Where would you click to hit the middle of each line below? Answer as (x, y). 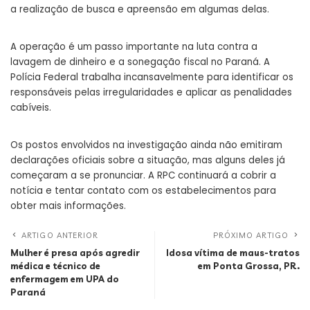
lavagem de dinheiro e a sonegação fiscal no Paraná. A (140, 62)
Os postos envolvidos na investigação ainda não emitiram (146, 145)
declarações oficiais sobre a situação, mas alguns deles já (148, 161)
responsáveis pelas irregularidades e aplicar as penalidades (151, 93)
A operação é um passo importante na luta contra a (134, 47)
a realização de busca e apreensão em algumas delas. (140, 10)
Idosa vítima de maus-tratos (233, 253)
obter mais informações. (68, 206)
